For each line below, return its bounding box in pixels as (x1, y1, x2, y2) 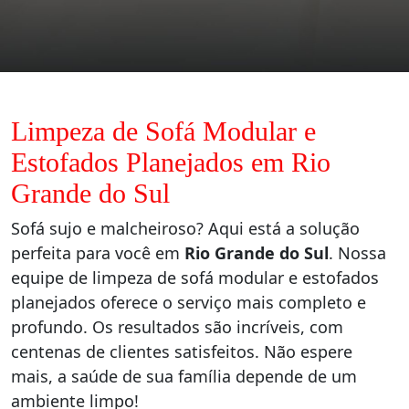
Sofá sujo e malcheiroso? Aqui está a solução (11, 217, 360, 240)
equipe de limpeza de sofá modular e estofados (11, 267, 379, 289)
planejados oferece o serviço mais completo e (11, 291, 366, 314)
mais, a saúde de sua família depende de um (11, 365, 357, 388)
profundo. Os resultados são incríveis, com (11, 316, 343, 339)
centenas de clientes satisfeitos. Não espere (11, 341, 352, 363)
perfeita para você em (11, 242, 184, 265)
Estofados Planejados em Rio (11, 147, 330, 178)
